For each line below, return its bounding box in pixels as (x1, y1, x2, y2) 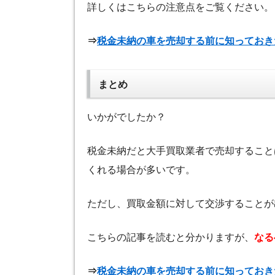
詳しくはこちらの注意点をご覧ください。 (87, 1, 274, 12)
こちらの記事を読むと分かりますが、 (87, 232, 254, 243)
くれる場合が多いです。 (87, 165, 195, 176)
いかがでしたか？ (87, 112, 166, 123)
